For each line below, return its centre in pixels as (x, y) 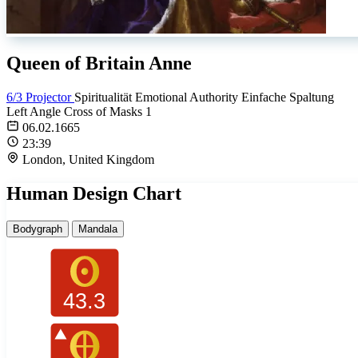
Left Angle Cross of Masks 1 (79, 111)
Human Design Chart (94, 193)
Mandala (98, 229)
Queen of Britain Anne (99, 63)
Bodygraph (38, 229)
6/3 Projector (40, 97)
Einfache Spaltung (288, 97)
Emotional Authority (188, 97)
